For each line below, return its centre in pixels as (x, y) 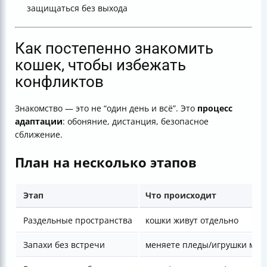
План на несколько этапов (106, 162)
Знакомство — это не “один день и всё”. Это (106, 108)
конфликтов (59, 82)
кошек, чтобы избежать (100, 65)
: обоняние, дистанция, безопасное (136, 122)
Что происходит (181, 195)
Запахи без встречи (64, 245)
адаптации (39, 122)
